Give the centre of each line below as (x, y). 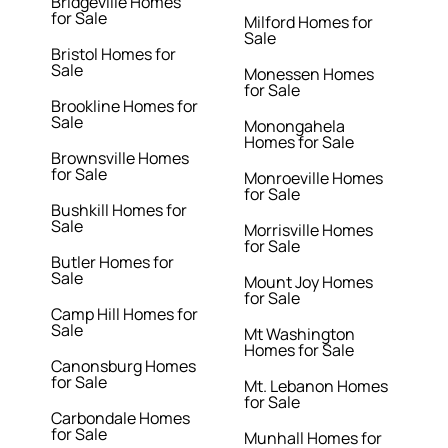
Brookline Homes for (125, 106)
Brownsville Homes (120, 158)
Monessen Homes (309, 74)
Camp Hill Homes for (125, 314)
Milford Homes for (308, 22)
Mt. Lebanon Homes (316, 386)
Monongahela (294, 126)
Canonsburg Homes (124, 366)
